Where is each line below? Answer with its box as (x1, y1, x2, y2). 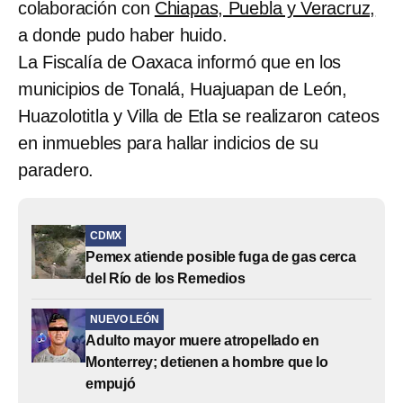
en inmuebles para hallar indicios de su (18, 133, 318, 154)
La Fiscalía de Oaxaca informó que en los (18, 52, 342, 73)
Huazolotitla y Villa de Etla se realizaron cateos (18, 106, 380, 127)
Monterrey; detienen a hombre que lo (85, 354, 329, 371)
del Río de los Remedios (85, 271, 246, 287)
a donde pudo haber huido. (18, 25, 228, 46)
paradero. (18, 160, 94, 181)
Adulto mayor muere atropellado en (85, 333, 319, 349)
